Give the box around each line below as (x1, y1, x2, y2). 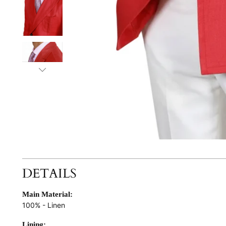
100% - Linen (22, 201, 68, 210)
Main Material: (22, 190, 73, 199)
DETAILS (22, 165, 77, 183)
